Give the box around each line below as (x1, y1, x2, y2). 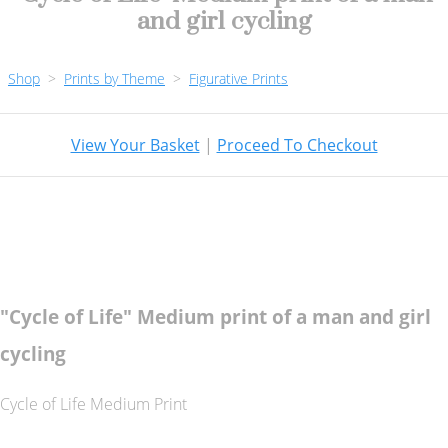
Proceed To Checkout (216, 134, 378, 157)
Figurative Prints (189, 69, 288, 89)
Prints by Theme (64, 69, 165, 89)
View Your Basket (70, 134, 200, 157)
